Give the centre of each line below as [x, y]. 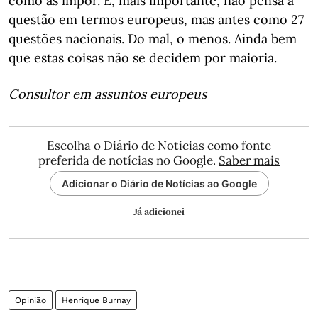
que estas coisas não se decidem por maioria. [143, 58]
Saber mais [249, 160]
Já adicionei [159, 212]
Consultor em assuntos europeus [108, 94]
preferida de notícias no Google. [128, 160]
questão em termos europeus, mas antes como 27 [156, 20]
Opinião [31, 300]
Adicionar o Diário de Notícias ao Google [159, 183]
